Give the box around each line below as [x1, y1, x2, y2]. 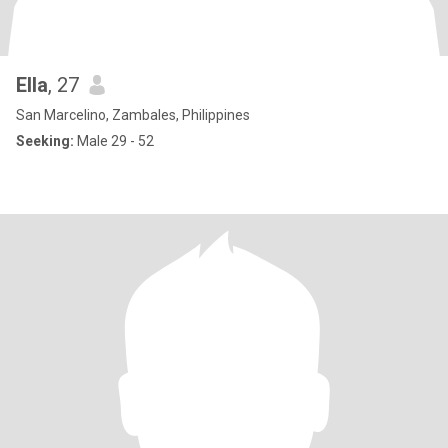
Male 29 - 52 [74, 133, 154, 149]
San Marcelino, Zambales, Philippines [16, 107, 250, 123]
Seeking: [16, 133, 74, 149]
